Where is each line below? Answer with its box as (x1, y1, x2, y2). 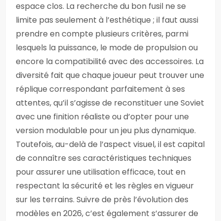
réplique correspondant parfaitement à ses (16, 83, 185, 95)
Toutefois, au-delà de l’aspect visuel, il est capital (16, 139, 205, 150)
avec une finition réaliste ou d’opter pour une (16, 111, 189, 122)
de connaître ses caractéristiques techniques (16, 152, 191, 164)
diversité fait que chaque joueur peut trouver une (16, 70, 204, 81)
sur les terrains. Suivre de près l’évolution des (16, 194, 188, 205)
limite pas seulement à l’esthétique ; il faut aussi (16, 14, 198, 26)
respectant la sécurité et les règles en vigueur (16, 180, 194, 191)
